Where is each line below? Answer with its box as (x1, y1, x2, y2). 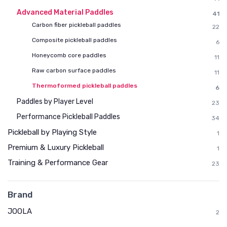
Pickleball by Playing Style (8, 128, 97, 137)
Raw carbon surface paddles (32, 67, 116, 74)
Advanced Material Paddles (17, 8, 113, 17)
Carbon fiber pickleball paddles (32, 21, 121, 29)
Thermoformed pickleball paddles (32, 82, 137, 90)
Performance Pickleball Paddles (17, 112, 120, 122)
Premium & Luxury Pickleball (8, 143, 104, 153)
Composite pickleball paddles (32, 36, 117, 44)
